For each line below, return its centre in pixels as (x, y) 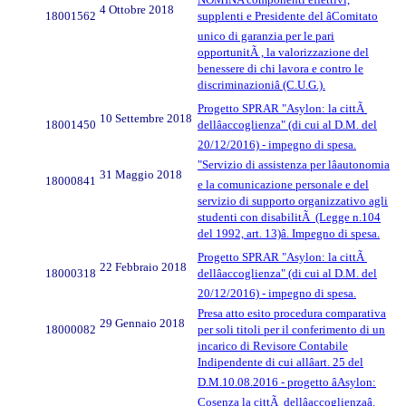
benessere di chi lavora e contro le (280, 69)
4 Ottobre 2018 (137, 10)
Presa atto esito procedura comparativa (292, 314)
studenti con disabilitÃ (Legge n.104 (289, 217)
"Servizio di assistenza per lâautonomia (294, 165)
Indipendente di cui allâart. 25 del (280, 362)
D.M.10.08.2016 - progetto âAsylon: (287, 382)
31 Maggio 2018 (141, 175)
